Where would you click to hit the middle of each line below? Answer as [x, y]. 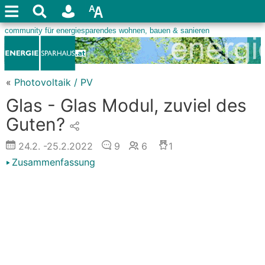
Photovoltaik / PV [54, 82]
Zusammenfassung [54, 162]
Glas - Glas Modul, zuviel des [126, 105]
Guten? [35, 124]
